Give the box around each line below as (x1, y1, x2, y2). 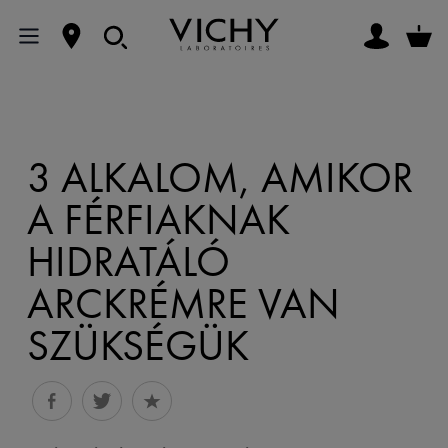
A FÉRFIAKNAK (26, 192, 290, 248)
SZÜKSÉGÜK (26, 318, 249, 374)
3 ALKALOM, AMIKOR (26, 150, 413, 206)
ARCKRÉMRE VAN (26, 276, 340, 332)
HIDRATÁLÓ (26, 234, 230, 290)
